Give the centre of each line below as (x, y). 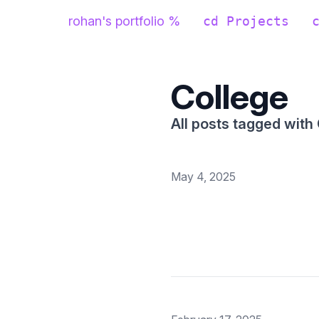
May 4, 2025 (203, 177)
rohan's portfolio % (124, 21)
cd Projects (246, 21)
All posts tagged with (244, 124)
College (230, 96)
